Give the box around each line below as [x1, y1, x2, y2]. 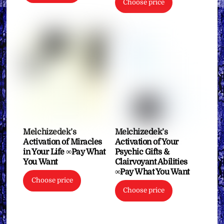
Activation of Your [114, 137, 179, 146]
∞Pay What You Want [114, 167, 190, 176]
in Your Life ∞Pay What [23, 147, 105, 156]
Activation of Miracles [23, 137, 102, 146]
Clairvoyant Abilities [114, 157, 187, 166]
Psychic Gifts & [114, 147, 169, 156]
